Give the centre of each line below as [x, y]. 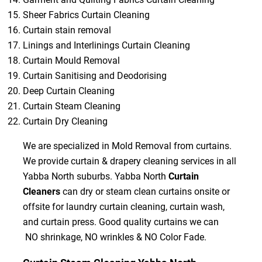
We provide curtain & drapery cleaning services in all [129, 161]
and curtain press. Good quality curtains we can [120, 222]
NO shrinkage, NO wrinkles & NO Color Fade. [114, 237]
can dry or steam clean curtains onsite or [145, 191]
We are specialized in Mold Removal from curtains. [127, 146]
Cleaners [41, 191]
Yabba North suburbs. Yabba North [94, 176]
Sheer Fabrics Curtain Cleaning [86, 15]
